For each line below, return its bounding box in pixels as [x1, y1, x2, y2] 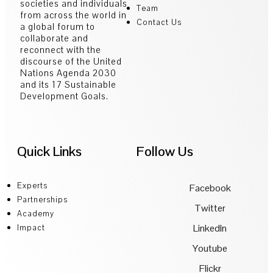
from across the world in [20, 9, 127, 21]
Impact [17, 222, 45, 233]
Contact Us [136, 17, 182, 28]
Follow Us [136, 143, 193, 160]
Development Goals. [20, 90, 108, 102]
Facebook [189, 182, 231, 195]
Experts [17, 180, 48, 191]
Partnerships [17, 194, 68, 205]
